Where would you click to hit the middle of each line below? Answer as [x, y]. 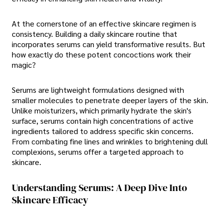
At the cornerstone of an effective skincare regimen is [104, 24]
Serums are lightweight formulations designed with [98, 90]
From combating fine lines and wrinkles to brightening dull [110, 141]
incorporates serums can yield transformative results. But [109, 44]
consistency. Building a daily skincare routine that [95, 34]
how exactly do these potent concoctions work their [101, 55]
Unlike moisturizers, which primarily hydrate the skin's [102, 110]
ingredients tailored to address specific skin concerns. [103, 131]
